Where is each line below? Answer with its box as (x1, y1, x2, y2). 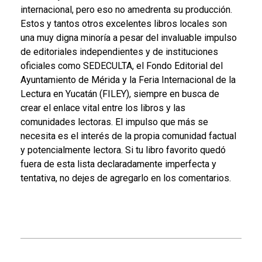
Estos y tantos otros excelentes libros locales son (20, 18, 227, 29)
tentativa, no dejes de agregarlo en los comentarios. (20, 172, 231, 184)
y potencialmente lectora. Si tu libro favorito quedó (20, 144, 226, 156)
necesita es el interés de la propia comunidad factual (20, 130, 236, 142)
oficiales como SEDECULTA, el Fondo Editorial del (20, 60, 223, 71)
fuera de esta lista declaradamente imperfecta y (20, 158, 216, 170)
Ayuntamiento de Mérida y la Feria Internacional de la (20, 74, 236, 85)
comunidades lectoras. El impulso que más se (20, 116, 208, 127)
